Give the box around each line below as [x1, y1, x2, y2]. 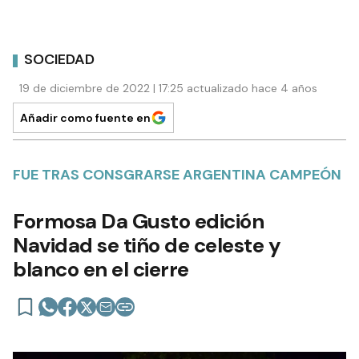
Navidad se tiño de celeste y [13, 231, 280, 259]
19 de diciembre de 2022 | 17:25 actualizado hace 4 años [19, 80, 317, 95]
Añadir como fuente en [20, 110, 151, 125]
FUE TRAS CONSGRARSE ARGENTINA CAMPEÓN [13, 164, 341, 184]
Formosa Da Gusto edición [13, 207, 264, 235]
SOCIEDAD [24, 50, 95, 70]
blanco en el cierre [13, 255, 189, 283]
